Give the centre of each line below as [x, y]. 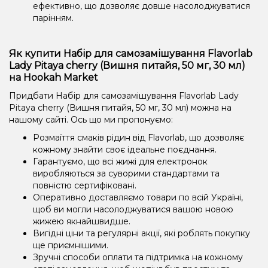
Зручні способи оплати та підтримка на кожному [138, 257]
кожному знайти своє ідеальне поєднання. [125, 149]
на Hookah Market [54, 77]
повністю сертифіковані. [85, 185]
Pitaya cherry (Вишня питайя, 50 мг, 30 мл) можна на [120, 107]
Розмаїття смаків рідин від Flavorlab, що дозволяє [138, 137]
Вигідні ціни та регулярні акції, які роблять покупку [141, 233]
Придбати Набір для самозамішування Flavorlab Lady [124, 95]
